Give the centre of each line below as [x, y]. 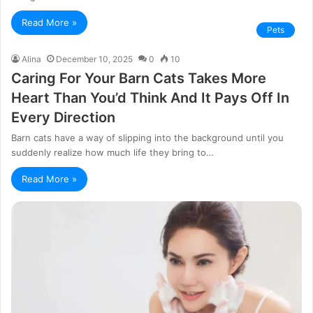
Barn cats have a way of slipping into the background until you [147, 138]
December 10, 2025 [94, 59]
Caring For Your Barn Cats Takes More [139, 79]
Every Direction [63, 118]
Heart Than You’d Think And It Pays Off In [150, 98]
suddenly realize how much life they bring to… [112, 153]
